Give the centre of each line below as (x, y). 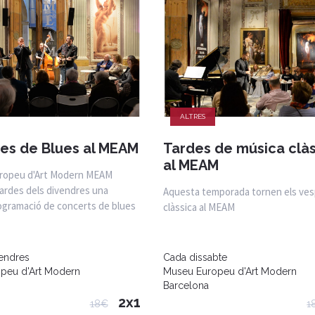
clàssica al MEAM (199, 207)
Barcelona (186, 285)
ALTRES (193, 116)
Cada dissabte (195, 257)
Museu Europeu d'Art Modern (230, 271)
